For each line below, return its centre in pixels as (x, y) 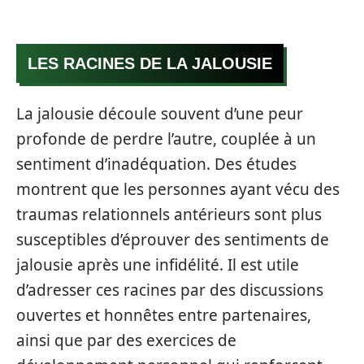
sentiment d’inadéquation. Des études (156, 164)
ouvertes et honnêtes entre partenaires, (164, 315)
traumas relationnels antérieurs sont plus (169, 214)
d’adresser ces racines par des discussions (170, 290)
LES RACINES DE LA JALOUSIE (150, 63)
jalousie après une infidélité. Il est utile (158, 264)
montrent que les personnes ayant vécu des (178, 189)
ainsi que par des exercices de (126, 340)
